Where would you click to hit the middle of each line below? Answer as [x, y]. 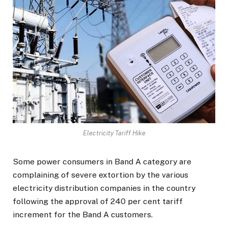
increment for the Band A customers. [83, 215]
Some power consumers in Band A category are [102, 162]
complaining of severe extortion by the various [101, 175]
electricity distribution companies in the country [104, 188]
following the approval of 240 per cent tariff [98, 202]
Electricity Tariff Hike [114, 133]
